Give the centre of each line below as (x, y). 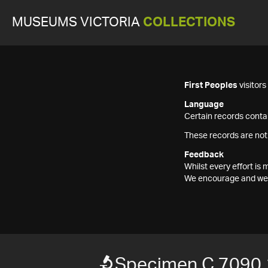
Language (204, 105)
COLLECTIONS (189, 22)
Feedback (204, 155)
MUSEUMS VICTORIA (77, 22)
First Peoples (211, 86)
